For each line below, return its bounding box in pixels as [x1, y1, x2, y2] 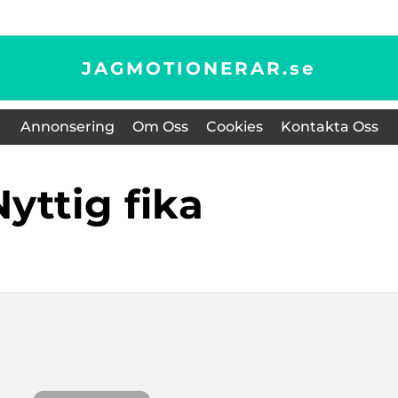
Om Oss [131, 118, 188, 135]
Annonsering [20, 118, 115, 135]
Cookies [205, 118, 263, 135]
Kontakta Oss [280, 118, 378, 135]
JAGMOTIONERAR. [82, 57, 290, 79]
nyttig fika [12, 179, 203, 228]
